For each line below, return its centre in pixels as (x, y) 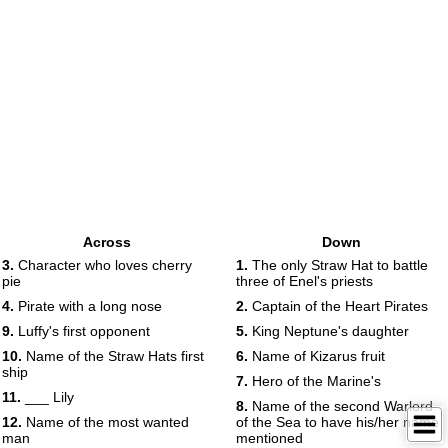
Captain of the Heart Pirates (338, 306)
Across (107, 242)
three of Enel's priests (304, 281)
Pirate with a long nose (88, 306)
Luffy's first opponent (82, 331)
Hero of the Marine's (314, 381)
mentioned (269, 438)
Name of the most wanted (105, 422)
